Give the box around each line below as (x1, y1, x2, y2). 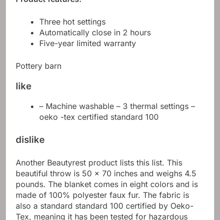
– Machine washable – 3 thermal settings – (39, 101, 195, 111)
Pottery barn (16, 60, 61, 71)
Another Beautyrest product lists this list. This (16, 158, 182, 168)
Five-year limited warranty (39, 38, 136, 48)
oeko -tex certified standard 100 (39, 112, 159, 122)
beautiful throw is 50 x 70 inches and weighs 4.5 (16, 168, 196, 179)
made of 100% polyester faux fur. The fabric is (16, 190, 189, 200)
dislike (16, 134, 45, 146)
